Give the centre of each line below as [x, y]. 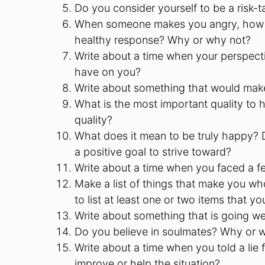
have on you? [108, 72]
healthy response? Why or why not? [163, 40]
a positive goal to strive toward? [153, 152]
